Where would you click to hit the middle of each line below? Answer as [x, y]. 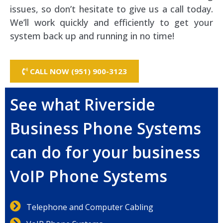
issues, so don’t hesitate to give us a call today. [111, 9]
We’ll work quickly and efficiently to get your [111, 22]
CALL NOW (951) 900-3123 [78, 71]
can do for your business [105, 152]
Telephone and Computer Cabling [90, 207]
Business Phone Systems [106, 128]
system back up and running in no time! [92, 36]
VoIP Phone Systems [89, 176]
